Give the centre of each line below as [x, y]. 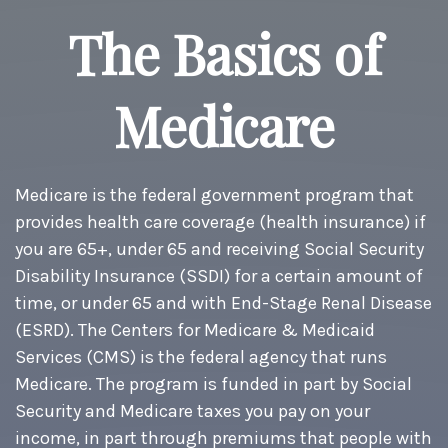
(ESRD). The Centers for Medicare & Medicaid [195, 330]
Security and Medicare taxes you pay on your [192, 411]
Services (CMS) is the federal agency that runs [201, 357]
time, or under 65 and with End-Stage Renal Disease [223, 303]
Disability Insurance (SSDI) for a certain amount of [219, 276]
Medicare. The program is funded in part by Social [213, 384]
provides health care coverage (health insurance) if [220, 222]
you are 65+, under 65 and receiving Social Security [219, 249]
